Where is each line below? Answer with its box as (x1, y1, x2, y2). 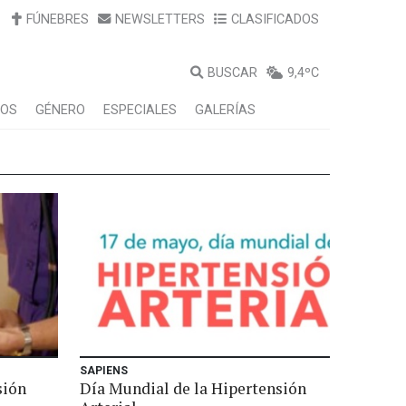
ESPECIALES (103, 102, 177, 118)
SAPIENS (80, 364, 128, 377)
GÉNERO (35, 102, 85, 118)
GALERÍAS (195, 102, 256, 118)
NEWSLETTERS (115, 12, 205, 27)
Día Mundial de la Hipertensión (80, 378, 306, 399)
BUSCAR (208, 65, 257, 81)
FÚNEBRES (26, 12, 89, 27)
